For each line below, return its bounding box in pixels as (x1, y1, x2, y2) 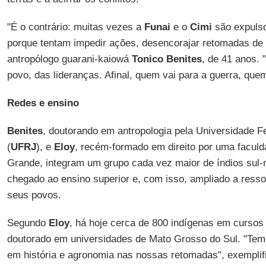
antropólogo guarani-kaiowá (7, 53, 132, 65)
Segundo (7, 217, 49, 229)
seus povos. (7, 189, 61, 201)
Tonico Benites (131, 53, 202, 65)
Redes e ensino (7, 97, 79, 109)
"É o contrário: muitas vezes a (7, 21, 144, 33)
